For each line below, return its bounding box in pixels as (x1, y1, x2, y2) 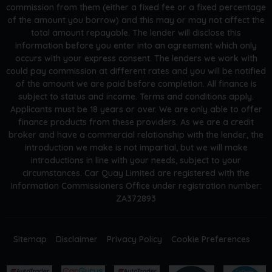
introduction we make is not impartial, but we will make (24, 142, 248, 154)
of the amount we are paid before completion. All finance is (15, 78, 257, 90)
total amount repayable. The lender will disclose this (31, 27, 241, 39)
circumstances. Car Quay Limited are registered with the (22, 168, 250, 179)
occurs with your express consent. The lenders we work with (15, 53, 257, 64)
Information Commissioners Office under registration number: (10, 180, 262, 192)
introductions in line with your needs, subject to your (31, 155, 241, 166)
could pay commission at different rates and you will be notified (6, 66, 266, 77)
